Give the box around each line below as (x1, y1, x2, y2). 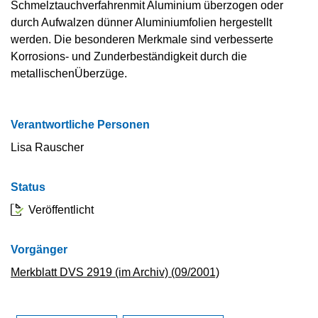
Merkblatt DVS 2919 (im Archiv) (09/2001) (11, 265, 219, 278)
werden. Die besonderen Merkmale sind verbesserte (11, 33, 273, 45)
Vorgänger (11, 243, 67, 256)
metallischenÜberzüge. (11, 67, 127, 79)
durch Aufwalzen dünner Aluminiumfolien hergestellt (11, 16, 272, 28)
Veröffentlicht (28, 203, 94, 216)
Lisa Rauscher (11, 141, 84, 153)
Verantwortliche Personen (11, 118, 150, 131)
